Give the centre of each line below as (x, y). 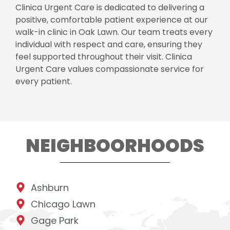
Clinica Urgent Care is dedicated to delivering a (110, 8)
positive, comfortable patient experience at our (112, 20)
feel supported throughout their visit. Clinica (104, 57)
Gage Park (55, 220)
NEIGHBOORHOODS (115, 145)
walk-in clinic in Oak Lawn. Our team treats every (114, 32)
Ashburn (50, 187)
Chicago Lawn (63, 204)
